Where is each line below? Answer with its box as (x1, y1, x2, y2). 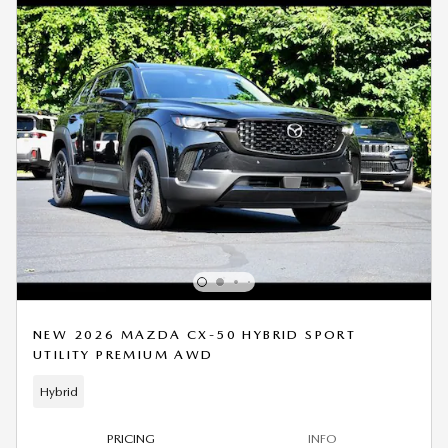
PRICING (107, 430, 156, 446)
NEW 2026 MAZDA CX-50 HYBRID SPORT (33, 327, 357, 343)
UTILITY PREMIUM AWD (33, 347, 214, 363)
